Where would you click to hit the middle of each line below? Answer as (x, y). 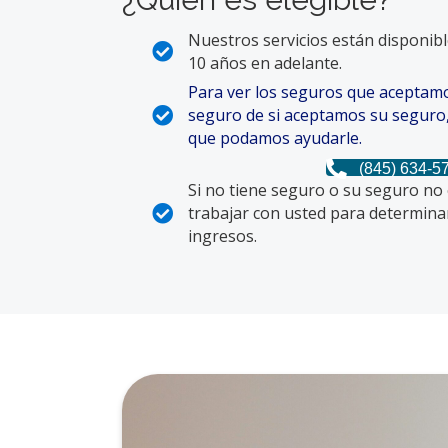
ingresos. (222, 235)
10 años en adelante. (265, 62)
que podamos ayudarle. (275, 137)
